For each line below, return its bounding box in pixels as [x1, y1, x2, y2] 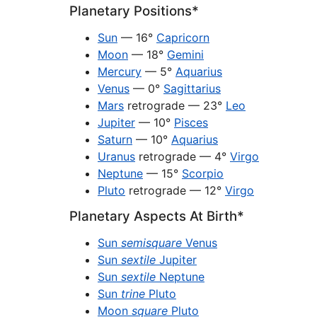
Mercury [98, 64, 142, 79]
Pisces [174, 115, 208, 129]
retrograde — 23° [124, 98, 226, 113]
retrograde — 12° [125, 183, 225, 197]
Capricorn [156, 30, 209, 45]
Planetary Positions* [69, 3, 199, 19]
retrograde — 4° [135, 149, 230, 163]
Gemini [167, 47, 204, 62]
